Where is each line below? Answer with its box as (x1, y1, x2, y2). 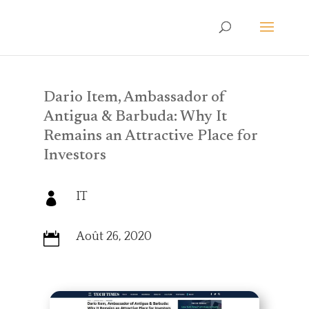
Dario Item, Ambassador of (43, 90, 226, 106)
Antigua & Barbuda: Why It (43, 110, 227, 125)
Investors (43, 148, 106, 163)
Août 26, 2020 (75, 230, 152, 243)
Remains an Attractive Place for (43, 129, 257, 144)
